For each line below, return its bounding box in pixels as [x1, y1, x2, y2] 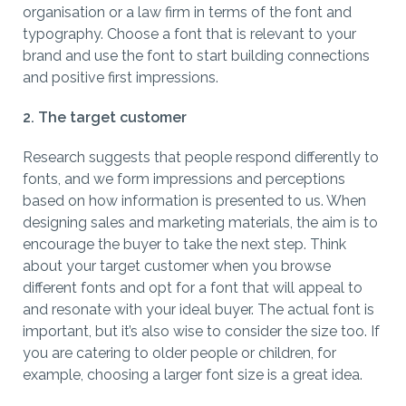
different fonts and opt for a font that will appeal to [23, 279, 362, 297]
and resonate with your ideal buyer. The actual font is [23, 301, 374, 319]
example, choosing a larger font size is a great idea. [23, 366, 362, 384]
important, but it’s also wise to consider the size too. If [23, 323, 380, 341]
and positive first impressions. [23, 69, 218, 87]
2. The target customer [23, 109, 187, 127]
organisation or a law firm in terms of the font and [23, 4, 352, 22]
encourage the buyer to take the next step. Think [23, 236, 346, 254]
